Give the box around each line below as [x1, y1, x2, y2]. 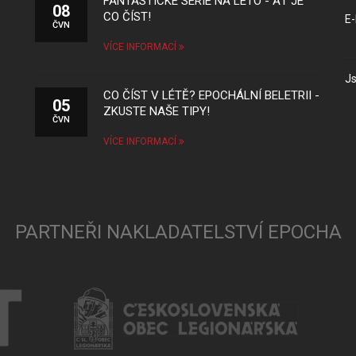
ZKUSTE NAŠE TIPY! [103, 104, 210, 118]
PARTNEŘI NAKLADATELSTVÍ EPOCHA [14, 221, 342, 243]
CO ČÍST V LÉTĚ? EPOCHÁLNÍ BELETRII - [103, 88, 319, 103]
